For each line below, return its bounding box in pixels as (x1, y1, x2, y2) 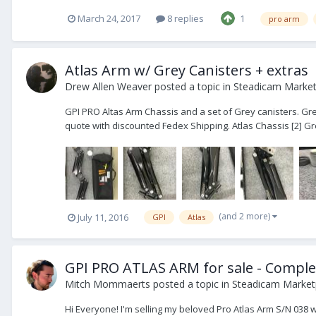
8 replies (165, 11, 204, 25)
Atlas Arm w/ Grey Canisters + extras (65, 61, 308, 80)
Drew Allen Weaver (65, 80, 152, 94)
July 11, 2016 (78, 210, 128, 224)
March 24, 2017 (78, 11, 140, 25)
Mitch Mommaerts (65, 277, 150, 291)
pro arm (269, 13, 300, 24)
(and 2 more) (219, 210, 272, 223)
